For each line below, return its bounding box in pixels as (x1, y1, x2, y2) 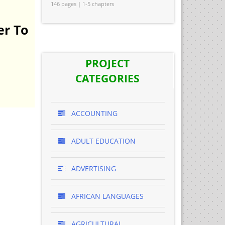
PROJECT (85, 56, 130, 70)
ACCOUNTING (69, 108, 118, 118)
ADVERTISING (69, 164, 116, 173)
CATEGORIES (75, 71, 140, 85)
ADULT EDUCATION (69, 136, 136, 146)
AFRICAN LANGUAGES (69, 191, 144, 201)
